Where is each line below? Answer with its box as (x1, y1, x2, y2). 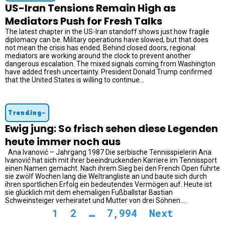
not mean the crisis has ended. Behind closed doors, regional (5, 43, 195, 52)
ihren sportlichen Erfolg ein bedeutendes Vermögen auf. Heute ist (5, 180, 212, 188)
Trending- (9, 108, 46, 117)
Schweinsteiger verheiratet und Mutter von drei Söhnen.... (5, 196, 186, 204)
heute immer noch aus (5, 134, 121, 149)
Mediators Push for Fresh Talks (5, 14, 162, 28)
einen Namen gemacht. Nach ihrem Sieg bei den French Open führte (5, 164, 220, 172)
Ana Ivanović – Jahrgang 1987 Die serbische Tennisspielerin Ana (5, 148, 211, 156)
